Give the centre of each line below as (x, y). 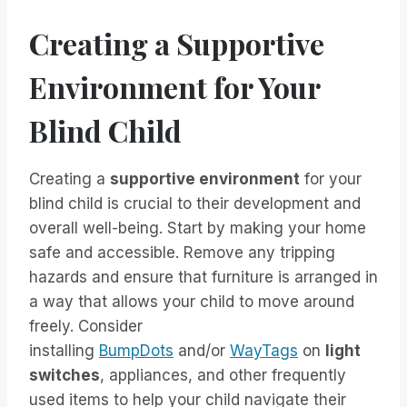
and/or (202, 351)
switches (65, 376)
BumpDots (136, 351)
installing (64, 351)
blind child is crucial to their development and (195, 204)
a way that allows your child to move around (192, 302)
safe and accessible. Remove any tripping (182, 253)
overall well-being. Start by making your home (198, 228)
